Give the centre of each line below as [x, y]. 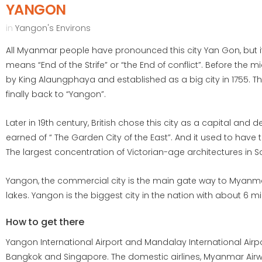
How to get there [45, 222]
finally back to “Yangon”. [56, 94]
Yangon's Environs [53, 28]
